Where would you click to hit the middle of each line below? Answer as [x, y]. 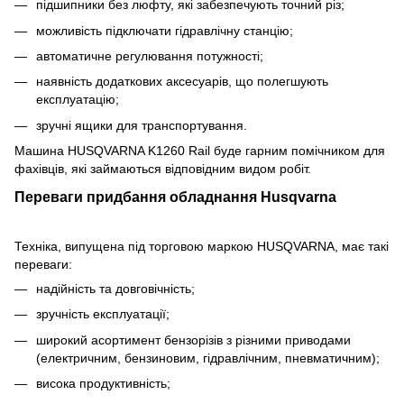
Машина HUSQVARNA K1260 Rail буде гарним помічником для [200, 151]
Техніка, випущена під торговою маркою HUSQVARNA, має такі [202, 246]
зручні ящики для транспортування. [142, 125]
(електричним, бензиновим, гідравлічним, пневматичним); [208, 358]
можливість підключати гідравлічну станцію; [165, 30]
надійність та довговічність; [115, 288]
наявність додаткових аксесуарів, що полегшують [182, 82]
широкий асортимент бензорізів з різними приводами [193, 340]
